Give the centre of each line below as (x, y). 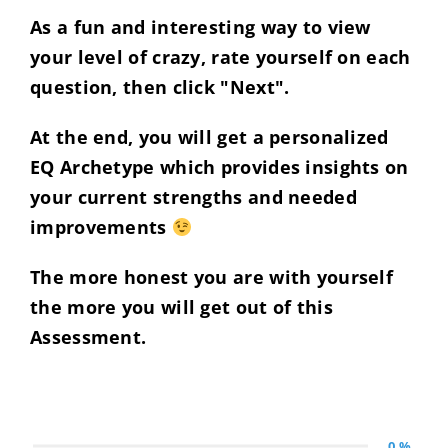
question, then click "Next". (160, 86)
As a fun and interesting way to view (200, 26)
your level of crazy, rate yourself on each (220, 56)
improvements (98, 226)
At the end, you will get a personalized (209, 136)
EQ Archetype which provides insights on (219, 166)
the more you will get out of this (181, 306)
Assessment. (88, 336)
